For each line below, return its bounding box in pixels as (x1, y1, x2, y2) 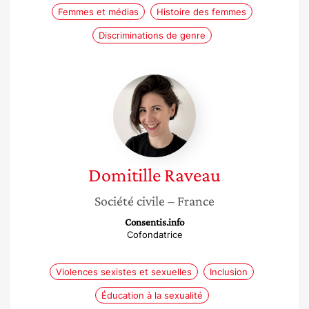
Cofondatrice (126, 229, 183, 240)
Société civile (94, 193, 165, 208)
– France (168, 193, 215, 208)
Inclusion (210, 266, 248, 277)
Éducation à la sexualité (101, 290, 203, 301)
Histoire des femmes (156, 6, 246, 17)
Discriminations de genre (98, 30, 206, 41)
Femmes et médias (57, 6, 139, 17)
